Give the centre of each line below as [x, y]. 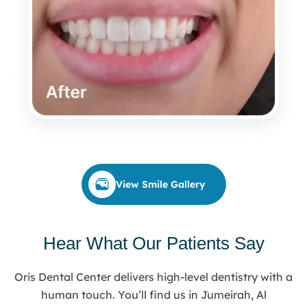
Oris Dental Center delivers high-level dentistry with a [153, 277]
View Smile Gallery [160, 185]
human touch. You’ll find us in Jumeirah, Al [153, 295]
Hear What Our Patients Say [153, 244]
